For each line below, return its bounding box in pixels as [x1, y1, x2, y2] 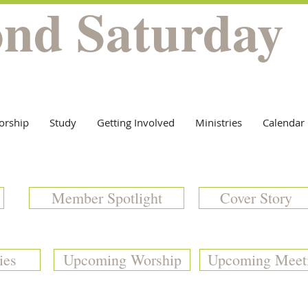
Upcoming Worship [63, 250, 181, 269]
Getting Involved [96, 115, 175, 129]
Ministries [195, 115, 242, 129]
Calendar [262, 115, 305, 129]
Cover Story [219, 188, 292, 208]
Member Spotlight [51, 188, 162, 208]
